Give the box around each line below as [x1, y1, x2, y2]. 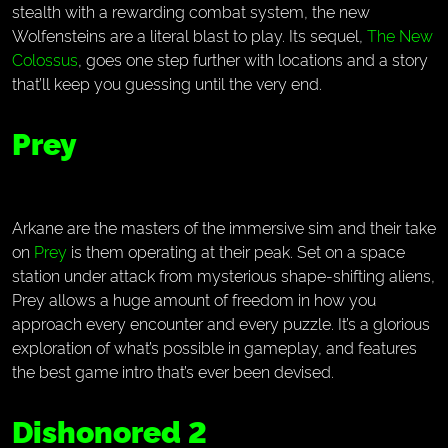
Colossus [12, 48, 78, 70]
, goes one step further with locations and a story [78, 48, 428, 70]
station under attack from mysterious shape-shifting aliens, [12, 264, 435, 286]
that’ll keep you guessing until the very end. [12, 72, 322, 94]
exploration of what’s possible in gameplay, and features [12, 336, 417, 358]
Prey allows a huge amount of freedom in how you [12, 288, 376, 310]
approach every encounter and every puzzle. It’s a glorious [12, 312, 430, 334]
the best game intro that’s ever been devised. [12, 360, 334, 382]
